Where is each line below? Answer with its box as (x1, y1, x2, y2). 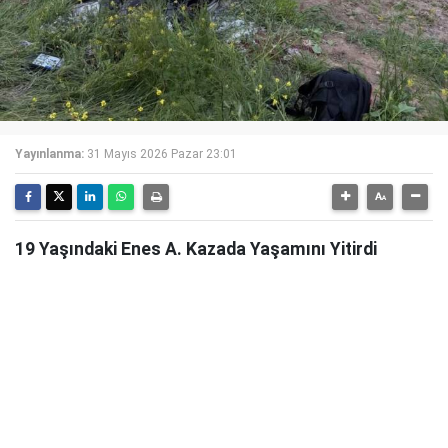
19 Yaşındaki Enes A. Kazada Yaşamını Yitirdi (15, 239, 377, 259)
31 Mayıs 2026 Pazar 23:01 (87, 147, 237, 161)
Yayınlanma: (15, 147, 84, 161)
